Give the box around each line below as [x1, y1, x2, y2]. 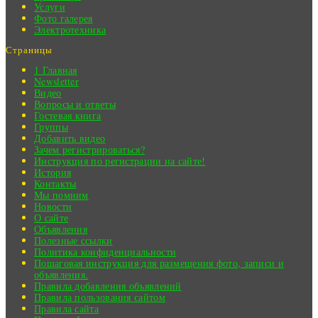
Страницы [6, 43, 53, 57]
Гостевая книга [34, 109, 102, 123]
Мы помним [34, 188, 89, 202]
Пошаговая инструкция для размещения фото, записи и [34, 256, 284, 270]
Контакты [34, 177, 77, 191]
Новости [34, 199, 72, 214]
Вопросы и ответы [34, 97, 116, 111]
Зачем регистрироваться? [34, 143, 145, 157]
